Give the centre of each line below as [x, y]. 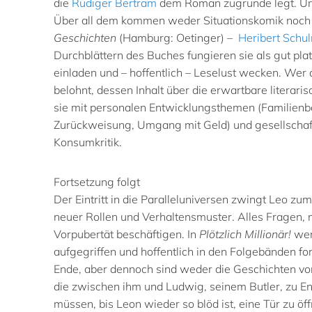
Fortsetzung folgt [97, 181]
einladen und [86, 72]
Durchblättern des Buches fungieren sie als [164, 55]
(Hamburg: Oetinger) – [179, 37]
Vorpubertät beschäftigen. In [126, 234]
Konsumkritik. [88, 142]
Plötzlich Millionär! [245, 234]
